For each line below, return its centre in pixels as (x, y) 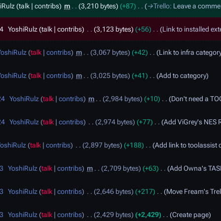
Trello (162, 6)
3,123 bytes (114, 29)
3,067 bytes (110, 52)
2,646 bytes (114, 191)
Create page (191, 215)
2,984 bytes (123, 99)
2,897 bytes (103, 145)
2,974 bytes (115, 122)
